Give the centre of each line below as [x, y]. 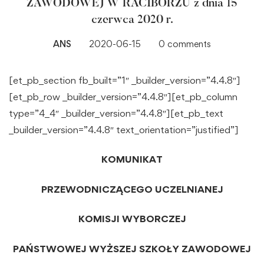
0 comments [185, 44]
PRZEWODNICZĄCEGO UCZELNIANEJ [132, 189]
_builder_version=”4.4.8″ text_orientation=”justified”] [124, 129]
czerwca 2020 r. [132, 20]
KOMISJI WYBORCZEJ [132, 219]
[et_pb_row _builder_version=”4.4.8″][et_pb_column [123, 96]
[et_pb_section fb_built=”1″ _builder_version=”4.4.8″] [125, 80]
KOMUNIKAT [132, 159]
